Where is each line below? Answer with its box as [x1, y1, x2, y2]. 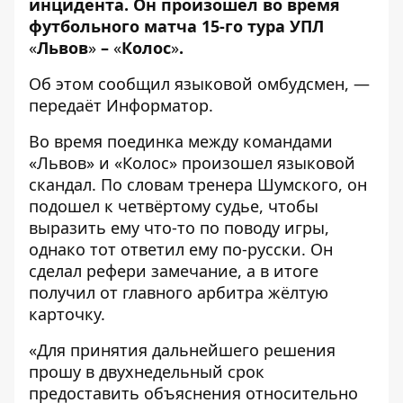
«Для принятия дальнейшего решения [29, 339, 336, 361]
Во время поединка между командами [29, 130, 333, 152]
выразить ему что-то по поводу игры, [29, 217, 329, 238]
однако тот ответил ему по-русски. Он [29, 238, 333, 260]
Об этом [29, 73, 98, 94]
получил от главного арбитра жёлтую [29, 282, 328, 303]
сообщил [98, 73, 170, 94]
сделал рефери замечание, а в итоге [29, 260, 318, 282]
